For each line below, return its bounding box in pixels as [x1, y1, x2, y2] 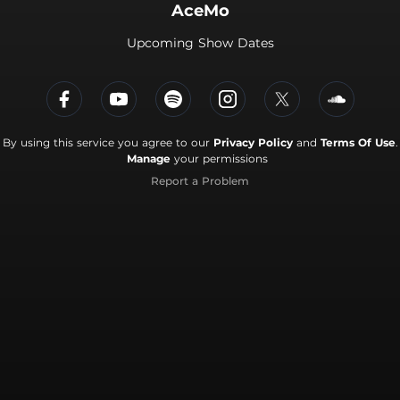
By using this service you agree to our [2, 136, 213, 149]
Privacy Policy [212, 136, 293, 149]
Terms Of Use [320, 136, 396, 149]
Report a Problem [151, 174, 249, 187]
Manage [127, 152, 171, 165]
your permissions [171, 152, 268, 165]
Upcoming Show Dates [126, 35, 274, 51]
